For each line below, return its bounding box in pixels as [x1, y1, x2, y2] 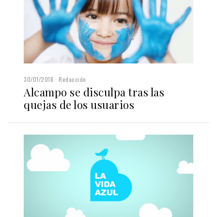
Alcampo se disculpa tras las [24, 85, 164, 100]
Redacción [59, 75, 86, 84]
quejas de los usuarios [24, 97, 134, 112]
